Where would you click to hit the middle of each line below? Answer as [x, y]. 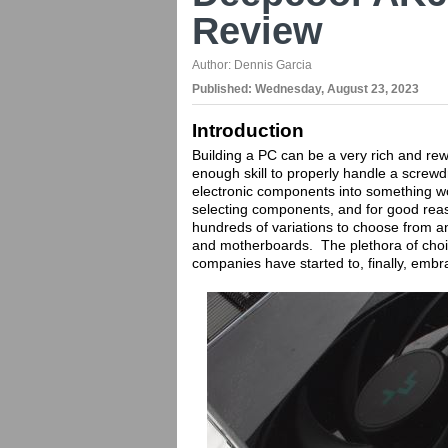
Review [257, 31]
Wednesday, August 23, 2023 [337, 89]
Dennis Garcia [273, 65]
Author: [213, 65]
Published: [223, 89]
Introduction [248, 130]
